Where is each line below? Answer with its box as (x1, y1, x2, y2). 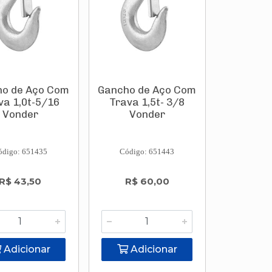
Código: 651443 (120, 147, 175, 156)
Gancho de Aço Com (98, 84, 197, 96)
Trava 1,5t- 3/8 (109, 96, 185, 108)
